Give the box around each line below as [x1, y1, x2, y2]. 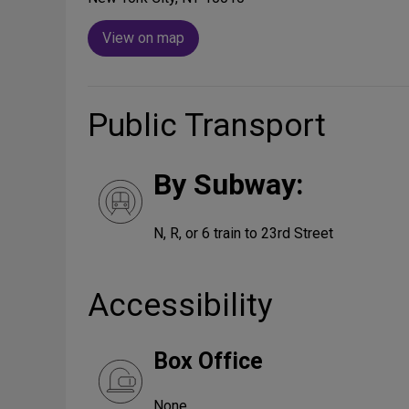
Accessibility [88, 287, 273, 324]
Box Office [153, 348, 263, 374]
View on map [102, 29, 184, 47]
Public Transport [88, 107, 326, 144]
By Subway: [153, 167, 304, 202]
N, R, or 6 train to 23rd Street [153, 225, 333, 242]
